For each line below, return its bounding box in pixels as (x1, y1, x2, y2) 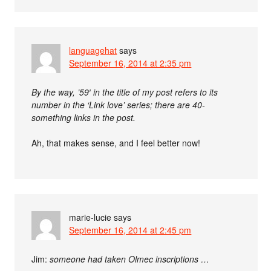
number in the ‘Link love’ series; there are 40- (31, 98, 206, 111)
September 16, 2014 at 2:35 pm (69, 56, 192, 69)
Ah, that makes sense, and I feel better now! (31, 136, 201, 149)
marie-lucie (69, 211, 112, 223)
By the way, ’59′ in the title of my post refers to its (31, 85, 218, 98)
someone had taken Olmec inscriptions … (50, 252, 210, 265)
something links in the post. (31, 111, 136, 123)
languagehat (69, 44, 117, 56)
